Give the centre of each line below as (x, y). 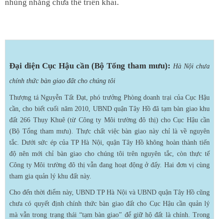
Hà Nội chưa (191, 66)
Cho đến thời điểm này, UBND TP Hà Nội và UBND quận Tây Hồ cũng (109, 192)
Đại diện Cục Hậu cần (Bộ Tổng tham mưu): (90, 66)
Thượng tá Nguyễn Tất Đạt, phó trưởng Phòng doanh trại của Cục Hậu (109, 97)
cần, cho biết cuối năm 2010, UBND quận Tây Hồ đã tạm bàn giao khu (109, 109)
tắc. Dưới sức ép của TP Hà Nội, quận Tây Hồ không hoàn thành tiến (109, 142)
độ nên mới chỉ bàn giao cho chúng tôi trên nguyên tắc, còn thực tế (109, 153)
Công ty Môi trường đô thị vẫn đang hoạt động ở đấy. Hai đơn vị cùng (109, 165)
